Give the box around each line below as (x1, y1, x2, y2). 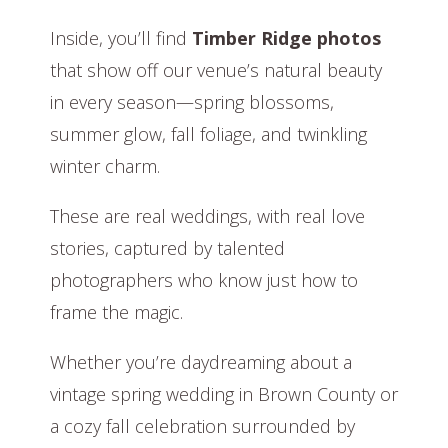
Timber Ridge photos (192, 26, 381, 51)
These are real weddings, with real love (50, 204, 365, 229)
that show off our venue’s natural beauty (50, 58, 382, 83)
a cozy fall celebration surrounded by (50, 414, 355, 439)
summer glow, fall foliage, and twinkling (50, 122, 367, 147)
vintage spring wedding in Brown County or (50, 382, 398, 407)
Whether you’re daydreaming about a (50, 350, 352, 375)
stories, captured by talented (50, 236, 285, 261)
